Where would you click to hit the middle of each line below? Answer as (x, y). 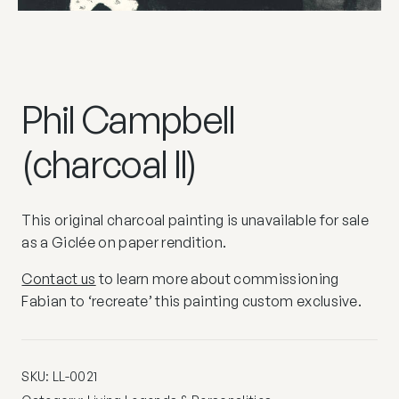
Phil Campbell (128, 120)
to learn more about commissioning (217, 279)
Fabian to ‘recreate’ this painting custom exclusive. (192, 301)
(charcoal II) (109, 164)
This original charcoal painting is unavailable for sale (195, 220)
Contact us (59, 279)
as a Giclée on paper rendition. (124, 243)
